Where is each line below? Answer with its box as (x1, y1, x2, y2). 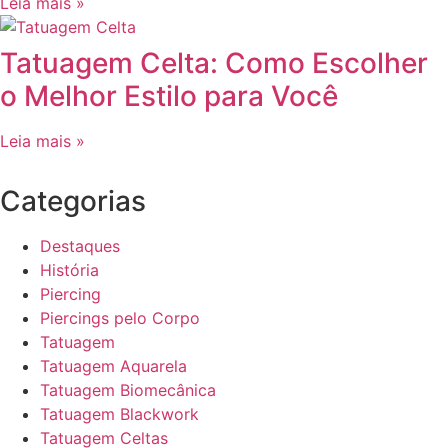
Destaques (40, 236, 120, 257)
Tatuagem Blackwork (40, 404, 199, 425)
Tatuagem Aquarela (40, 356, 187, 377)
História (40, 260, 99, 281)
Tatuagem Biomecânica (40, 380, 216, 401)
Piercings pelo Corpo (40, 308, 200, 329)
